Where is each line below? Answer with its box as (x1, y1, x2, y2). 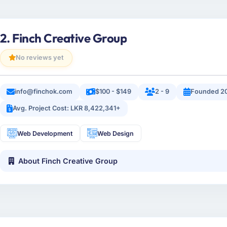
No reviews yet (15, 54, 64, 62)
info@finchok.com (15, 88, 73, 96)
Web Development (17, 129, 73, 137)
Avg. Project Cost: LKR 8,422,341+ (13, 104, 121, 112)
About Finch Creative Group (18, 157, 118, 165)
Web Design (97, 129, 134, 137)
